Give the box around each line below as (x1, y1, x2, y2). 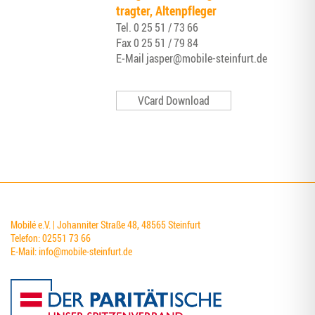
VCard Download (138, 93, 210, 108)
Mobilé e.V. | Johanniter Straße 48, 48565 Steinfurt (11, 218, 200, 231)
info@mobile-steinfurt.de (39, 245, 132, 258)
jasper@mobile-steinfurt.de (146, 51, 267, 66)
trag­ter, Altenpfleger (116, 2, 217, 19)
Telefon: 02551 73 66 (11, 231, 91, 245)
